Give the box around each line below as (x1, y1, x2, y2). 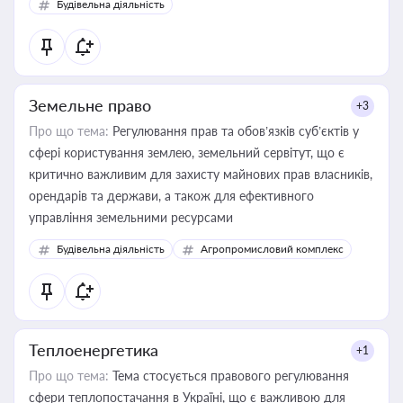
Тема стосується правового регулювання (109, 368, 349, 383)
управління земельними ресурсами (29, 210, 233, 225)
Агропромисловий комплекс (201, 242, 344, 255)
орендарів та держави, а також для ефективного (29, 188, 314, 203)
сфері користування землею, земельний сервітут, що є (29, 145, 345, 160)
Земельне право (29, 95, 151, 115)
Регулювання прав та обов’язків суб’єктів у (109, 123, 359, 139)
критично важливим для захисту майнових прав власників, (29, 166, 372, 182)
